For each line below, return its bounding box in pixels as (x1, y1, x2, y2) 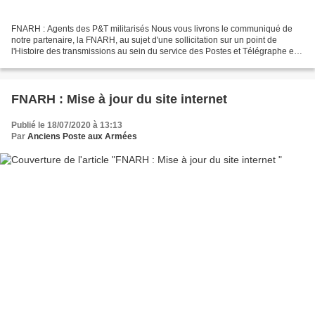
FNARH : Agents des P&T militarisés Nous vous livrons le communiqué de (11, 24, 292, 34)
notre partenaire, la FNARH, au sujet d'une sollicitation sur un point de (11, 35, 277, 46)
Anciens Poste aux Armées (27, 131, 137, 142)
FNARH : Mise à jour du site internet (11, 92, 227, 107)
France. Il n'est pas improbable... (11, 58, 134, 68)
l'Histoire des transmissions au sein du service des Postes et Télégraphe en (11, 46, 299, 57)
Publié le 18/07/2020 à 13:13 (11, 120, 122, 131)
